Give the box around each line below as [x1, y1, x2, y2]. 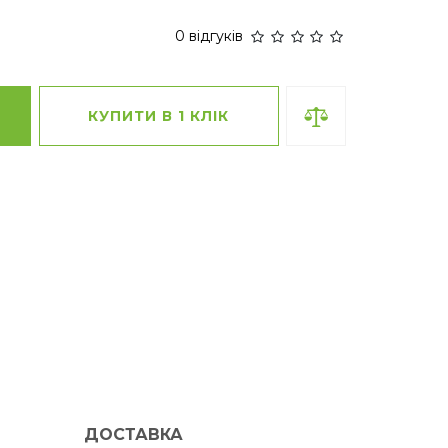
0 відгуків [175, 26, 244, 45]
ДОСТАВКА [83, 425, 183, 445]
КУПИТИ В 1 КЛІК [88, 107, 229, 126]
